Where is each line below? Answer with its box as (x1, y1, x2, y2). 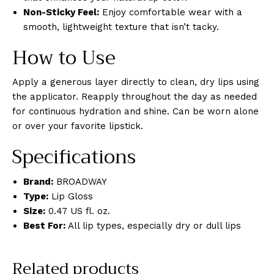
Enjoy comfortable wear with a (99, 6, 242, 18)
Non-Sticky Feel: (23, 6, 99, 18)
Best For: (23, 220, 65, 232)
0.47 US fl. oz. (45, 206, 110, 217)
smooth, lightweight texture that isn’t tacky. (23, 21, 219, 32)
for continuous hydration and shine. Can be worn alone (12, 106, 259, 117)
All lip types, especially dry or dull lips (65, 220, 241, 232)
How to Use (12, 41, 116, 75)
